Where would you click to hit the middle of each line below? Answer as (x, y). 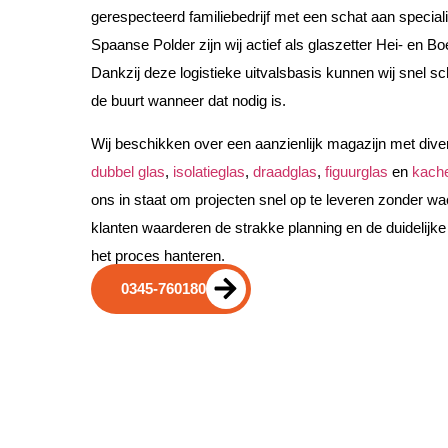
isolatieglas (208, 171)
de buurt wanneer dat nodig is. (188, 101)
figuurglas (356, 171)
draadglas (284, 171)
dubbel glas (127, 171)
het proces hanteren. (157, 255)
